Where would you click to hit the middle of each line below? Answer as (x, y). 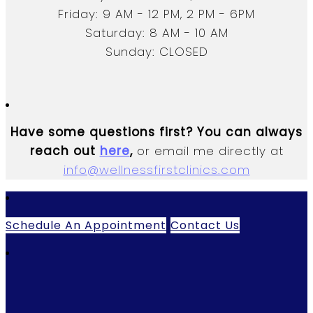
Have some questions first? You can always (156, 132)
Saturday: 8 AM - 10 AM (156, 33)
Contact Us (205, 226)
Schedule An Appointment (86, 226)
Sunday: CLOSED (156, 52)
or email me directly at (210, 151)
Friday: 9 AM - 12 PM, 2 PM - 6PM (156, 14)
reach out (65, 151)
